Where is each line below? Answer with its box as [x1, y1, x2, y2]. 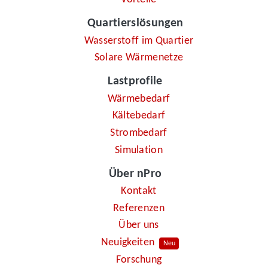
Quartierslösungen [87, 17, 184, 30]
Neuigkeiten [100, 236, 155, 248]
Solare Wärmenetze [94, 52, 184, 64]
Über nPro [108, 167, 162, 180]
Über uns [118, 220, 159, 232]
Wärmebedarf [107, 93, 170, 105]
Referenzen [112, 202, 165, 214]
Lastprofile [108, 75, 163, 88]
